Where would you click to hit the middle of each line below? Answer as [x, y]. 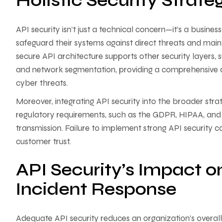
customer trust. [43, 141]
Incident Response [96, 189]
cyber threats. [42, 83]
